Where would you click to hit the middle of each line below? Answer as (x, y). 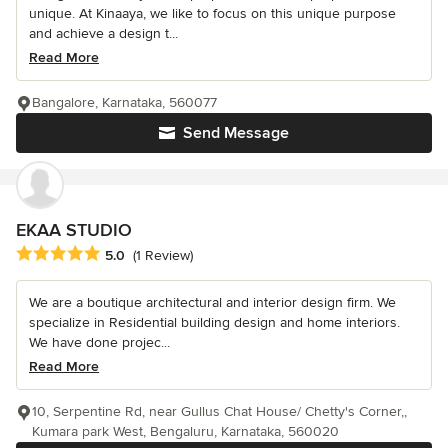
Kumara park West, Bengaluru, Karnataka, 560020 (185, 431)
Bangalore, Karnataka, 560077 (124, 103)
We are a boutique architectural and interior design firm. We (212, 302)
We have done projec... (99, 342)
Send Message (236, 133)
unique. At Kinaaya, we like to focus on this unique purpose (212, 14)
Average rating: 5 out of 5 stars (122, 253)
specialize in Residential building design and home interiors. (214, 322)
